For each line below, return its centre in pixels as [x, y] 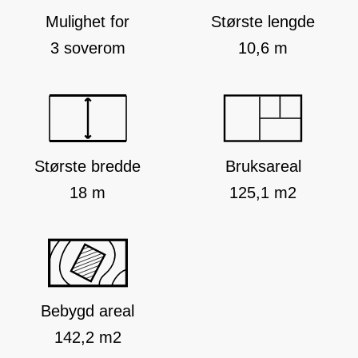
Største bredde [88, 167]
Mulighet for [88, 22]
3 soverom [88, 48]
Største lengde [263, 22]
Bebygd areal [88, 311]
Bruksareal [263, 167]
